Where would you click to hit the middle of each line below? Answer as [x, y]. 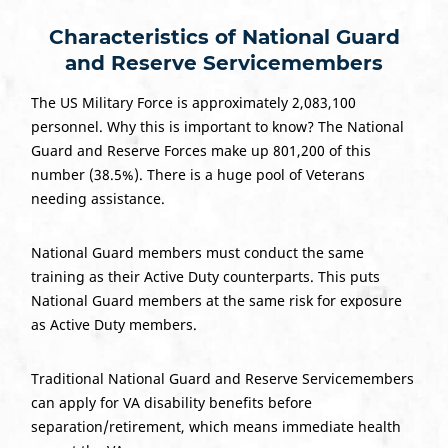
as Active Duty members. [113, 324]
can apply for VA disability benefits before [171, 402]
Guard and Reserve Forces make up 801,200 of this [200, 150]
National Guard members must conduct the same [197, 252]
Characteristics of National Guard [224, 36]
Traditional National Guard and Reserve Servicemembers [222, 378]
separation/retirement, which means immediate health [215, 426]
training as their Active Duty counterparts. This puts [205, 276]
